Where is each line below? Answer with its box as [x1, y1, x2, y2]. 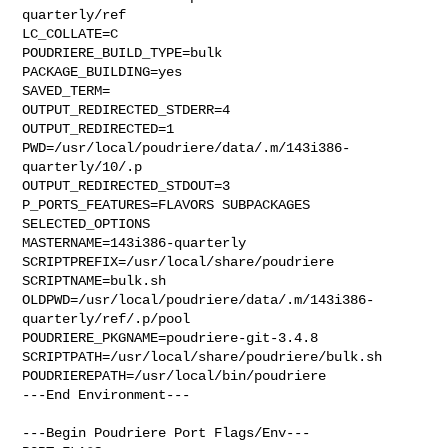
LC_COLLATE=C [22, 25, 119, 42]
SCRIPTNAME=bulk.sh [22, 272, 167, 289]
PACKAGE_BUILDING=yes [22, 63, 183, 80]
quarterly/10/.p [22, 158, 143, 175]
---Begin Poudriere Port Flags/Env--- [22, 424, 311, 441]
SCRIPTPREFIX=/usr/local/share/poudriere [22, 253, 335, 270]
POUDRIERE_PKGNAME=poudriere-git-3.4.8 [22, 329, 319, 346]
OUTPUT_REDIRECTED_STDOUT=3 [22, 177, 231, 194]
